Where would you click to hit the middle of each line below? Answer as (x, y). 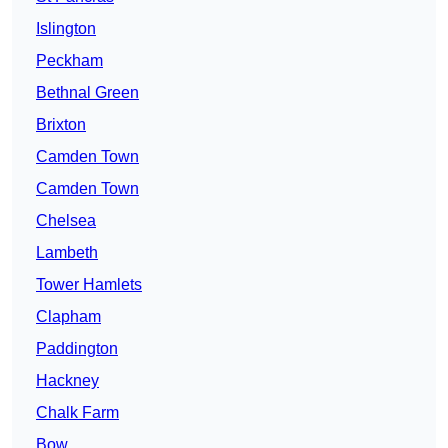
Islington (66, 29)
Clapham (68, 317)
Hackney (67, 381)
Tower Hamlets (89, 285)
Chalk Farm (77, 413)
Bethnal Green (87, 93)
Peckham (69, 61)
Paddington (77, 349)
